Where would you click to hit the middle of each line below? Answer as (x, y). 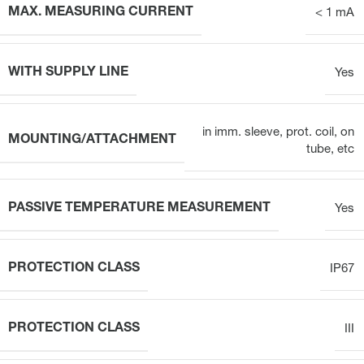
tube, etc (330, 149)
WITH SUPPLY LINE (68, 73)
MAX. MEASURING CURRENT (101, 13)
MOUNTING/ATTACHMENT (92, 141)
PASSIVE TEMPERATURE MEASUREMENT (139, 208)
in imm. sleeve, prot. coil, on (278, 132)
